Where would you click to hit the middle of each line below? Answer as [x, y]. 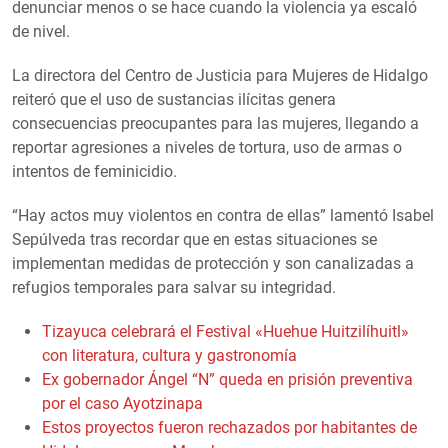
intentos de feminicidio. [94, 171]
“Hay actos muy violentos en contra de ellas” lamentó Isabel [223, 215]
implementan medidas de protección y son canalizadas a [213, 263]
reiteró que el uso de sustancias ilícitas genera [174, 99]
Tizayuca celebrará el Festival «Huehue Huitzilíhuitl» [225, 331]
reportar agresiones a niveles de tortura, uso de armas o [207, 147]
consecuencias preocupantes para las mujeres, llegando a [215, 123]
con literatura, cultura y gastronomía [169, 355]
